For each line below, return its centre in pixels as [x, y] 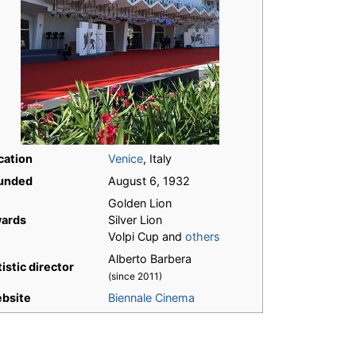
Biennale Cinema [151, 298]
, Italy [157, 159]
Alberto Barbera [150, 259]
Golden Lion [140, 203]
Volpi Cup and [147, 237]
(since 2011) [135, 277]
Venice [126, 159]
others [203, 237]
